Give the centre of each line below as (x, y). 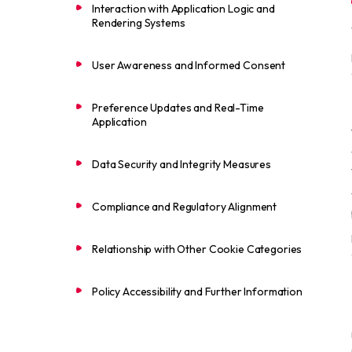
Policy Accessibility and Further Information (197, 291)
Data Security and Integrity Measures (181, 164)
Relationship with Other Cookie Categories (197, 249)
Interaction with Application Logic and (183, 9)
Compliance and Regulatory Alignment (185, 207)
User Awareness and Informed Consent (189, 65)
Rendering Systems (139, 23)
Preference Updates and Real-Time (178, 108)
